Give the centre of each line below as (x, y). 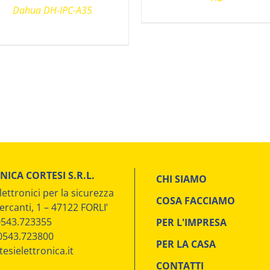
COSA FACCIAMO (196, 200)
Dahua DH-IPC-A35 (53, 10)
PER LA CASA (186, 244)
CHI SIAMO (181, 179)
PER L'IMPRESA (191, 222)
